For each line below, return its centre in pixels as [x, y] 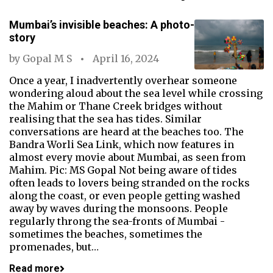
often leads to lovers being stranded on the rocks [129, 183]
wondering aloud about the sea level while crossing [136, 93]
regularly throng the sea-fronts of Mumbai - [117, 221]
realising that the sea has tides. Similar [105, 119]
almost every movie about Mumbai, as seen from [127, 157]
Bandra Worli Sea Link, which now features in [122, 144]
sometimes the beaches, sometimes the [106, 234]
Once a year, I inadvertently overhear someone [123, 80]
